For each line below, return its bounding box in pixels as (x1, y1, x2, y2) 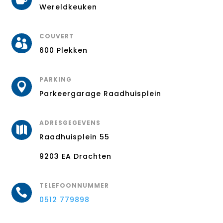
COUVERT (39, 31, 74, 40)
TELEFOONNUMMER (39, 181, 109, 190)
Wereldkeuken (39, 1, 97, 12)
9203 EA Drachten (39, 151, 111, 161)
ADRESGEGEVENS (39, 118, 101, 127)
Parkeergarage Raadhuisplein (39, 88, 161, 99)
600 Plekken (39, 45, 88, 55)
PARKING (39, 75, 72, 84)
